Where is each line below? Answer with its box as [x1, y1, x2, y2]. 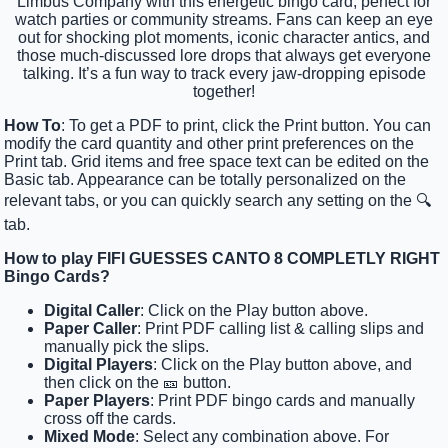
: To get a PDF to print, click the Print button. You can [61, 117, 432, 135]
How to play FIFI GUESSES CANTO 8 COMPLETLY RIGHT [4, 250, 441, 268]
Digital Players [44, 356, 154, 374]
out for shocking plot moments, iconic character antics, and [18, 29, 430, 47]
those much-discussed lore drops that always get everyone [17, 47, 431, 65]
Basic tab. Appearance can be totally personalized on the [4, 171, 407, 189]
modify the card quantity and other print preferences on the [4, 135, 415, 153]
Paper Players [44, 392, 151, 410]
